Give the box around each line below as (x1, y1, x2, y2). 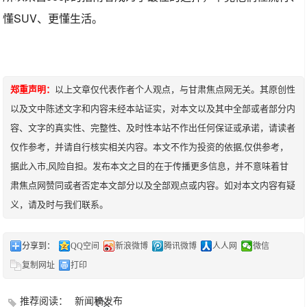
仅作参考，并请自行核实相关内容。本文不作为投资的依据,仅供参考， (10, 142, 289, 152)
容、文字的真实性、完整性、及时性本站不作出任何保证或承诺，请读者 (10, 123, 296, 133)
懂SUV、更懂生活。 (3, 10, 103, 26)
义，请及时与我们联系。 (10, 199, 109, 210)
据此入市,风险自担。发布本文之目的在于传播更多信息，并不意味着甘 (10, 161, 289, 171)
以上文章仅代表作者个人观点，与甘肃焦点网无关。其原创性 (55, 84, 296, 95)
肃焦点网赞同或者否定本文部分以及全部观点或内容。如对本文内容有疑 (10, 180, 296, 191)
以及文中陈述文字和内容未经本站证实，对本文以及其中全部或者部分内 (10, 103, 296, 114)
